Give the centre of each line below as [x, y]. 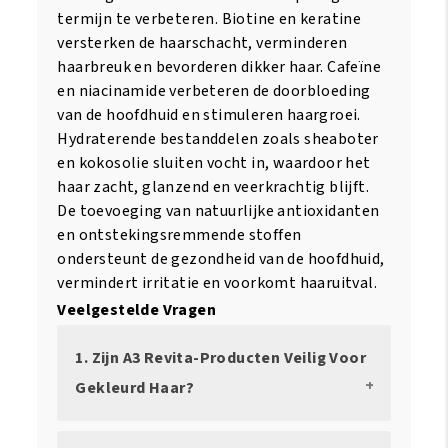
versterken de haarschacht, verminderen [202, 42]
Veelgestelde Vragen [136, 309]
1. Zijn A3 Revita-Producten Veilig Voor [220, 357]
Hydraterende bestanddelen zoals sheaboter [218, 138]
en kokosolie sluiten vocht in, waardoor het [214, 162]
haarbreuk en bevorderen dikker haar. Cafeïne [219, 66]
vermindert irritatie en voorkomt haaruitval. [217, 282]
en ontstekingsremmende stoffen [179, 234]
